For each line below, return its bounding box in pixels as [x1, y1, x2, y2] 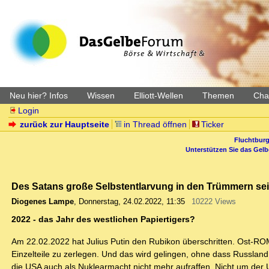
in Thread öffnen [124, 119, 187, 129]
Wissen [87, 91, 115, 100]
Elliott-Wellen [134, 91, 183, 100]
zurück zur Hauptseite [20, 119, 110, 129]
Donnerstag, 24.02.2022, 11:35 [79, 197, 185, 207]
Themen [202, 91, 234, 100]
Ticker [201, 119, 224, 129]
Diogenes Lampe [11, 197, 74, 207]
